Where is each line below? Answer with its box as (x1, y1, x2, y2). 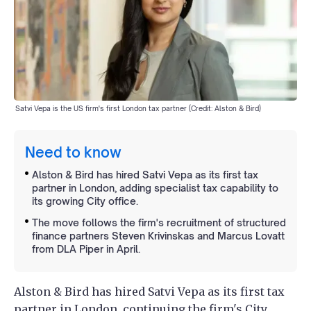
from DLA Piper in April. (32, 242, 140, 255)
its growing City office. (32, 194, 138, 207)
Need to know (25, 143, 121, 161)
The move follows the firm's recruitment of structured (32, 216, 286, 228)
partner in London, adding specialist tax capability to (32, 181, 278, 194)
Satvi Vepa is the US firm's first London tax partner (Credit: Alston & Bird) (15, 103, 261, 112)
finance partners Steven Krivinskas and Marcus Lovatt (32, 229, 285, 242)
